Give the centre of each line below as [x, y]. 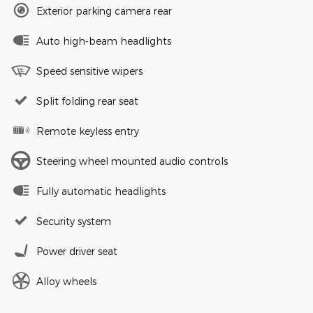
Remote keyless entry [88, 131]
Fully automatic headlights [101, 191]
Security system [74, 221]
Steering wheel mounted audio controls [132, 161]
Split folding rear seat [87, 101]
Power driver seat [77, 251]
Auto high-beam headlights [104, 41]
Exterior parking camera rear [104, 10]
